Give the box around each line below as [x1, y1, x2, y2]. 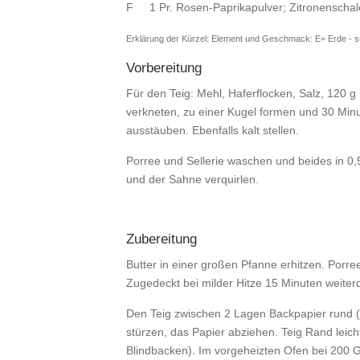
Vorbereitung [126, 60, 202, 76]
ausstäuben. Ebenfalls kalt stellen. [126, 124, 299, 137]
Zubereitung [126, 231, 197, 247]
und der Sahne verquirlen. [126, 173, 259, 186]
